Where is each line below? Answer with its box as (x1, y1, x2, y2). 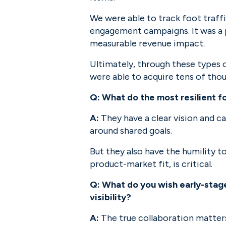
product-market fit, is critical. (90, 158, 212, 169)
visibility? (90, 192, 131, 203)
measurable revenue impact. (90, 38, 205, 49)
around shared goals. (90, 125, 172, 136)
